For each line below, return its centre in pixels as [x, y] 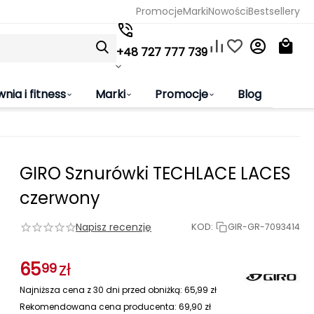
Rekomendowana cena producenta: [99, 307]
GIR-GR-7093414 [264, 227]
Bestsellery [274, 11]
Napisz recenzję [114, 227]
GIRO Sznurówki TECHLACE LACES [155, 173]
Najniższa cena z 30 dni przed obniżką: [102, 290]
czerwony [60, 198]
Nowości [228, 11]
